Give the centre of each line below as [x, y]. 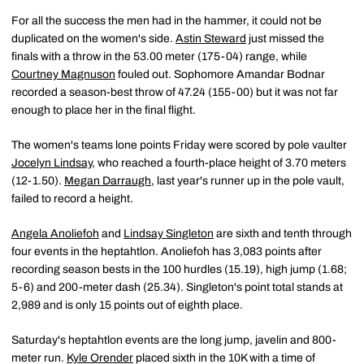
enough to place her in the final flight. [104, 110]
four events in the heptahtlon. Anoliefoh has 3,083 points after [167, 251]
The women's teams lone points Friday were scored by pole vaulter [179, 145]
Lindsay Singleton [169, 234]
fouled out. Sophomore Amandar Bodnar [220, 74]
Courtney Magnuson [63, 74]
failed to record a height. [72, 199]
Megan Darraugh [108, 181]
